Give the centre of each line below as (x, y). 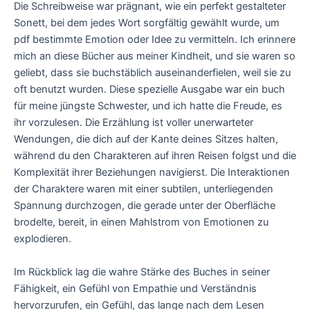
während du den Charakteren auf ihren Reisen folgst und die (155, 156)
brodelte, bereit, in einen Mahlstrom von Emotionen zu (141, 222)
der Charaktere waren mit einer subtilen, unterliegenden (144, 189)
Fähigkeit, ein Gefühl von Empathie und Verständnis (135, 288)
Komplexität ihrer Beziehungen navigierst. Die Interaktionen (152, 173)
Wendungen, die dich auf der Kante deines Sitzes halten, (146, 139)
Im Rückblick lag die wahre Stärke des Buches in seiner (142, 272)
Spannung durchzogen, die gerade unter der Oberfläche (145, 206)
